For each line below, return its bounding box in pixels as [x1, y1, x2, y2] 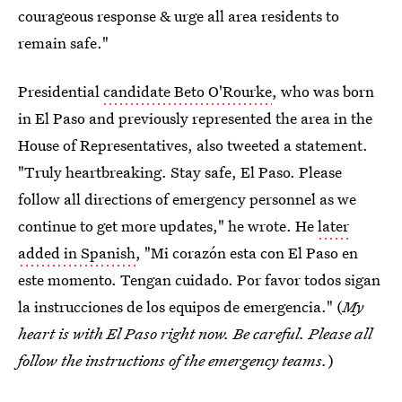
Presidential [18, 81, 103, 101]
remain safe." [18, 32, 109, 53]
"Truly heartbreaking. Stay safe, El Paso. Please [18, 162, 342, 182]
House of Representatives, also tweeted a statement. [18, 135, 368, 155]
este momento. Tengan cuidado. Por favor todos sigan [18, 269, 380, 290]
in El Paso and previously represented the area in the [18, 108, 372, 128]
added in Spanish [18, 242, 135, 263]
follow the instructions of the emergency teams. [18, 350, 328, 371]
